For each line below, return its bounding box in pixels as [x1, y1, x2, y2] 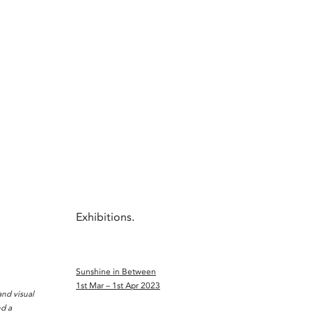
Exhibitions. [76, 210, 134, 224]
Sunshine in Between [76, 267, 156, 277]
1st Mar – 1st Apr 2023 [76, 281, 160, 291]
